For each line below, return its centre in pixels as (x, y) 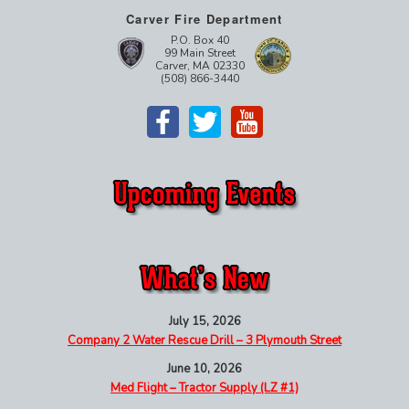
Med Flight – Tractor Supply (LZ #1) (204, 388)
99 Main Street (200, 52)
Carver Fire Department (204, 18)
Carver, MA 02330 (200, 65)
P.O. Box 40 (200, 40)
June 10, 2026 (204, 368)
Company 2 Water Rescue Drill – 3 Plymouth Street (204, 340)
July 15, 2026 (204, 321)
